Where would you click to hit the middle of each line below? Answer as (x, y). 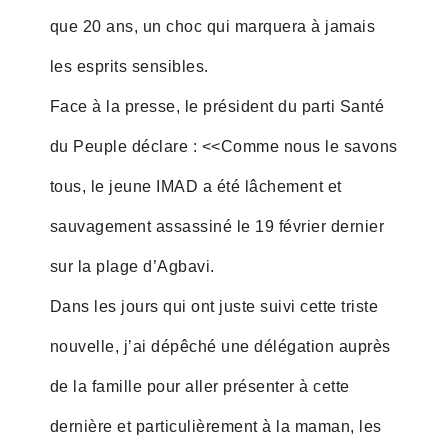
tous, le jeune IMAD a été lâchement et (195, 186)
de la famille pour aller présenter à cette (199, 386)
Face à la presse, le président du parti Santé (217, 106)
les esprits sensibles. (129, 66)
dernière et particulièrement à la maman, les (215, 426)
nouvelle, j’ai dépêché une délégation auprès (220, 346)
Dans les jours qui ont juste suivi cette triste (214, 306)
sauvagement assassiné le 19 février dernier (217, 226)
